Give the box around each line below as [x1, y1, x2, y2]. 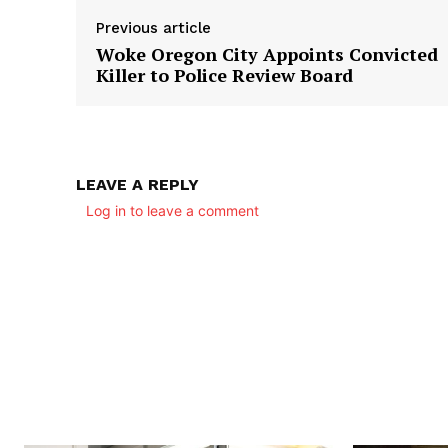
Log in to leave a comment [86, 202, 259, 220]
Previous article [96, 19, 211, 38]
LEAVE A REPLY [76, 175, 199, 195]
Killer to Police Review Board [96, 63, 353, 88]
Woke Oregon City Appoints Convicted [96, 42, 438, 67]
